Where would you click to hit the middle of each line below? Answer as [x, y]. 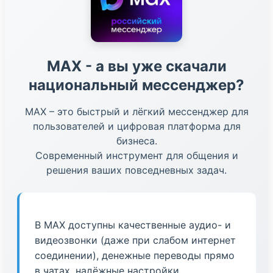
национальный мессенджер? [136, 85]
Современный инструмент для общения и [136, 155]
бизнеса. [136, 140]
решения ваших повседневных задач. [136, 170]
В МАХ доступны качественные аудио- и [133, 225]
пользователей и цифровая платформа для [136, 126]
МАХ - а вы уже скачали [136, 66]
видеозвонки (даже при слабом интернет [135, 240]
